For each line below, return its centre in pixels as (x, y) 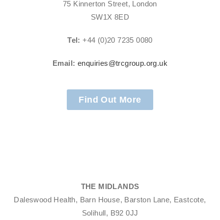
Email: (64, 63)
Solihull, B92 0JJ (110, 213)
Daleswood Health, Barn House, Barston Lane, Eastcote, (110, 200)
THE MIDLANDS (110, 186)
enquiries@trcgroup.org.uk (122, 63)
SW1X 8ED (110, 17)
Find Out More (110, 100)
